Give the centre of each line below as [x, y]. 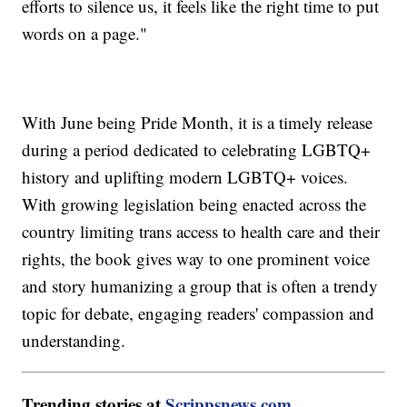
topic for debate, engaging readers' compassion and [199, 313]
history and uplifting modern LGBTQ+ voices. [185, 177]
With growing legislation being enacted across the [194, 204]
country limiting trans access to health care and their [201, 232]
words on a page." [85, 34]
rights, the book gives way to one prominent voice [196, 259]
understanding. [74, 341]
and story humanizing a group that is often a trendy [200, 286]
